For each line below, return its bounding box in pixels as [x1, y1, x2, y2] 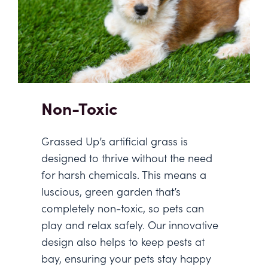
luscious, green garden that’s [41, 184, 181, 199]
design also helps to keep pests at [41, 234, 205, 249]
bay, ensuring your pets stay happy [41, 251, 211, 266]
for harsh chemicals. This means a [41, 167, 206, 182]
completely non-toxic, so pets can [41, 200, 204, 216]
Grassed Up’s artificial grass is [41, 133, 188, 149]
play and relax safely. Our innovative [41, 217, 218, 233]
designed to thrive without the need [41, 150, 212, 166]
